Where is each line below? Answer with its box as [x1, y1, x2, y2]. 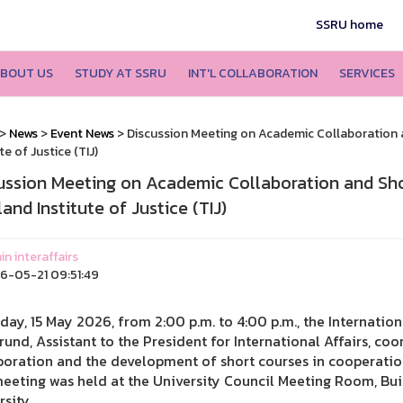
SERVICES [338, 64, 395, 83]
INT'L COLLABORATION [187, 64, 318, 83]
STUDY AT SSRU [74, 64, 166, 83]
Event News [49, 124, 114, 143]
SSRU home [316, 15, 384, 34]
